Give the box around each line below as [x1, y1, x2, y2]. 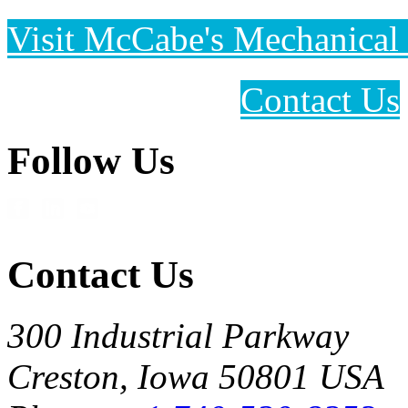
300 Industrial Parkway [7, 315, 349, 355]
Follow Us [7, 138, 175, 182]
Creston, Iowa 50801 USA [7, 356, 384, 396]
